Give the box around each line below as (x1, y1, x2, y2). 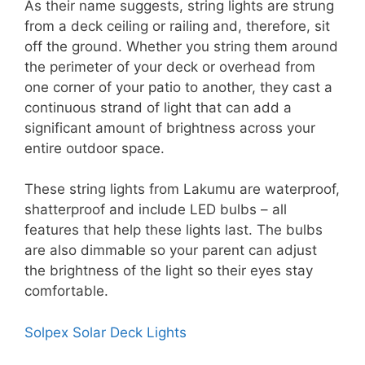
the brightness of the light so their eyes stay (24, 262, 313, 279)
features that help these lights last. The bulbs (24, 222, 323, 239)
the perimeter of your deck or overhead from (24, 58, 315, 75)
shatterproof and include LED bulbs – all (24, 201, 287, 218)
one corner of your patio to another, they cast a (24, 78, 332, 95)
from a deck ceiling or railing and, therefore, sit (24, 17, 330, 34)
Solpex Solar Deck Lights (24, 323, 187, 341)
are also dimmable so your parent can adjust (24, 242, 317, 259)
